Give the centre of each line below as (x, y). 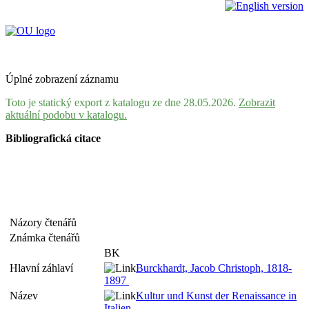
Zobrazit (257, 102)
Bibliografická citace (53, 138)
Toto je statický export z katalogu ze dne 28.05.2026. (122, 102)
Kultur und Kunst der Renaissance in (216, 296)
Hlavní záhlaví (44, 268)
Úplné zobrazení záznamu (62, 79)
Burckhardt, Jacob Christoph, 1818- (214, 268)
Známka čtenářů (48, 238)
